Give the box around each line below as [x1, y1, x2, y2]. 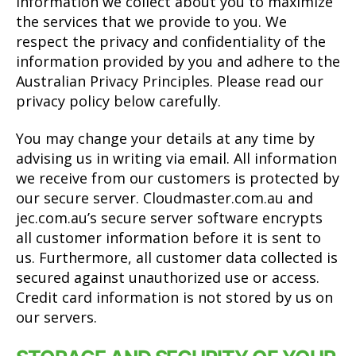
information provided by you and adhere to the [16, 51, 340, 71]
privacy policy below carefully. [16, 91, 221, 110]
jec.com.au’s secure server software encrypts [16, 208, 323, 227]
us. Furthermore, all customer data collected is [16, 248, 338, 267]
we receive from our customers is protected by [16, 168, 339, 188]
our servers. [16, 308, 97, 327]
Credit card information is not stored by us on [16, 288, 333, 307]
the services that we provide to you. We [16, 11, 287, 31]
